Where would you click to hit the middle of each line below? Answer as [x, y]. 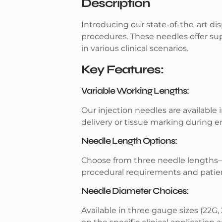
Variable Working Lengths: [135, 90]
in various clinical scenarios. [135, 49]
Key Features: [123, 69]
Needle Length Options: [129, 141]
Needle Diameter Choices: [135, 191]
